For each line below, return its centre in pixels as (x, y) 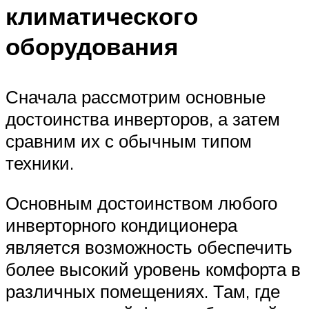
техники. (40, 163)
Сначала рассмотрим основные (136, 97)
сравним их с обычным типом (129, 141)
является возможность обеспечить (149, 247)
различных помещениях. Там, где (143, 291)
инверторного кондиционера (121, 225)
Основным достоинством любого (141, 202)
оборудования (92, 47)
